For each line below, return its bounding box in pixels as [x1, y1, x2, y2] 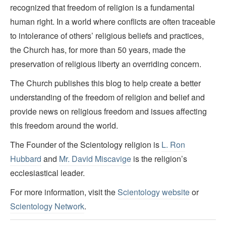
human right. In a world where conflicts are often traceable [10, 15, 215, 27]
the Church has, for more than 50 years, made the [10, 43, 186, 55]
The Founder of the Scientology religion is [10, 138, 161, 150]
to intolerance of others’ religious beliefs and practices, [10, 29, 204, 41]
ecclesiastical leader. [10, 166, 85, 179]
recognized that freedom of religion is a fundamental [10, 1, 195, 13]
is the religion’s [131, 152, 187, 164]
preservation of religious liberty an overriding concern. [10, 58, 201, 70]
